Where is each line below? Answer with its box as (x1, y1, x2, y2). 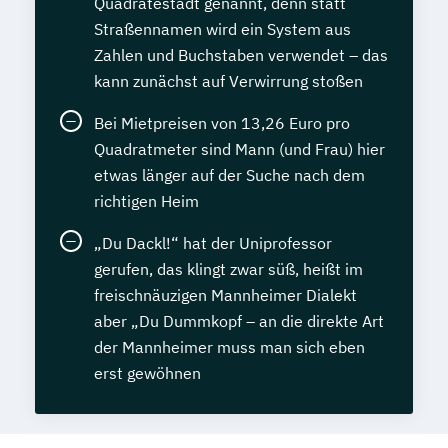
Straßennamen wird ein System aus (94, 19, 351, 39)
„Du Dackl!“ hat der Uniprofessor (94, 233, 332, 253)
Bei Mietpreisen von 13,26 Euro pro (94, 113, 350, 133)
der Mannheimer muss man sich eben (94, 337, 365, 357)
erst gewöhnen (94, 363, 201, 383)
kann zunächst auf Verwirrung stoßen (94, 71, 363, 91)
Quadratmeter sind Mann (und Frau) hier (94, 139, 385, 159)
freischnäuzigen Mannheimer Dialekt (94, 285, 357, 305)
